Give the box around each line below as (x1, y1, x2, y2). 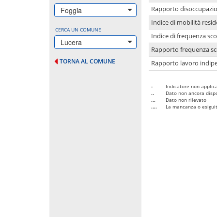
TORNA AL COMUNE (60, 57, 115, 65)
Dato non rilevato (166, 96, 206, 103)
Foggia (61, 5, 82, 15)
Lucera (61, 37, 82, 47)
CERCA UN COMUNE (55, 26, 101, 33)
